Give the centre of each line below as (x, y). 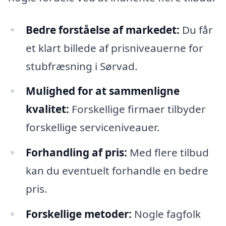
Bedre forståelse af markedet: (102, 30)
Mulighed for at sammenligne (102, 91)
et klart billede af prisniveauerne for (114, 48)
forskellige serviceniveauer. (93, 127)
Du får (196, 30)
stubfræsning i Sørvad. (81, 66)
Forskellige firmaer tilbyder (137, 109)
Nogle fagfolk (166, 214)
